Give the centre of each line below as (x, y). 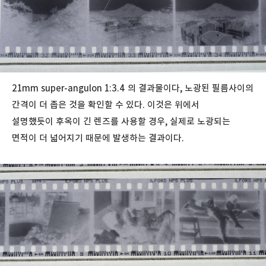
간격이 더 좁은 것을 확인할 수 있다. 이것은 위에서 (106, 104)
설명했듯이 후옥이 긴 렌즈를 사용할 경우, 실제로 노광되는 (121, 121)
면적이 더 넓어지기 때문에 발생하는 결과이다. (99, 138)
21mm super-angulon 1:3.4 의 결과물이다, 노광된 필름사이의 (133, 88)
